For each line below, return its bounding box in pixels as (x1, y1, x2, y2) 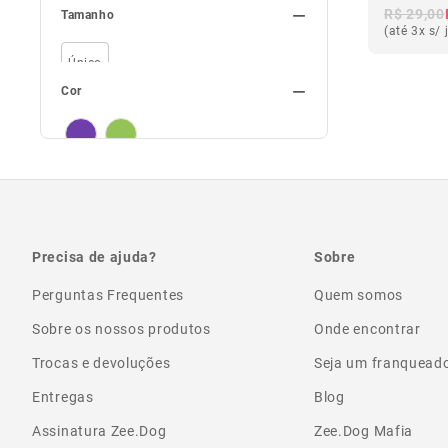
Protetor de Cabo (81, 7, 183, 24)
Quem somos (313, 285, 403, 304)
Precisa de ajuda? (32, 247, 157, 266)
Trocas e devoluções (32, 353, 171, 372)
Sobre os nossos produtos (32, 319, 211, 338)
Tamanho (61, 6, 115, 22)
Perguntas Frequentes (32, 285, 184, 304)
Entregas (32, 387, 94, 406)
